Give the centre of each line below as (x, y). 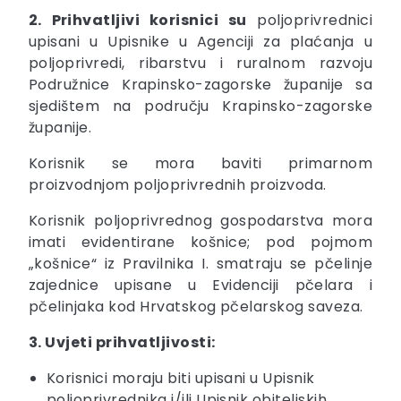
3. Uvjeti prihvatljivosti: (122, 343)
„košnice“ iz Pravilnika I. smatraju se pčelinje (200, 264)
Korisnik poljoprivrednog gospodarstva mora (200, 221)
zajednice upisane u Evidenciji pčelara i (200, 286)
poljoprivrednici (309, 21)
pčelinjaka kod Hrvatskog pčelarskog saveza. (196, 307)
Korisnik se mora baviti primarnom (200, 164)
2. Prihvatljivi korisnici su (138, 21)
